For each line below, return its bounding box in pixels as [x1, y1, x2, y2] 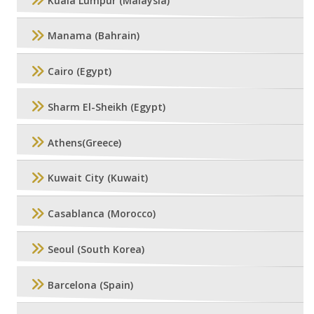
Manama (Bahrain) [48, 29, 139, 43]
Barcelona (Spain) [48, 278, 133, 292]
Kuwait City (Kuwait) [48, 171, 148, 185]
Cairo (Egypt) [48, 64, 111, 78]
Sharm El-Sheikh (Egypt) [48, 100, 165, 114]
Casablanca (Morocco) [48, 207, 156, 221]
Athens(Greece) [48, 135, 121, 149]
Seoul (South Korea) [48, 242, 144, 256]
